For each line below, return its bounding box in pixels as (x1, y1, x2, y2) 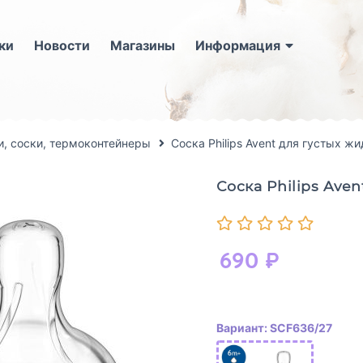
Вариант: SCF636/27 (216, 321, 332, 335)
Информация (194, 36, 280, 53)
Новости (33, 36, 90, 53)
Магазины (109, 36, 175, 53)
